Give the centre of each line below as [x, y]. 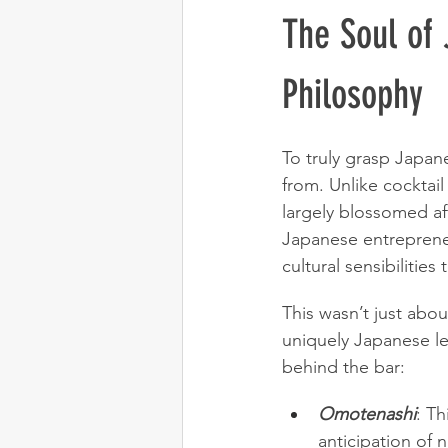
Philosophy [352, 95]
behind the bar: [343, 367]
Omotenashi [367, 414]
